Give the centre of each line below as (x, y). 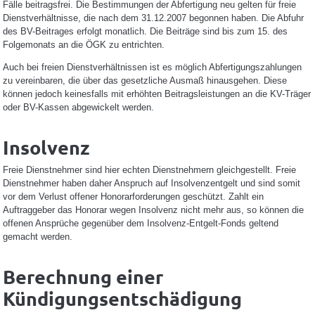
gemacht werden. (37, 236)
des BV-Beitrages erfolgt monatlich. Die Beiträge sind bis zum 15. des (145, 31)
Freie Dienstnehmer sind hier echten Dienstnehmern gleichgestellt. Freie (149, 169)
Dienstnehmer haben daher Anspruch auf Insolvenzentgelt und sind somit (151, 183)
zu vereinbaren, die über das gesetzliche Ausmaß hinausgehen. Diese (144, 81)
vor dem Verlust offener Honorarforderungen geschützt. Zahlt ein (133, 196)
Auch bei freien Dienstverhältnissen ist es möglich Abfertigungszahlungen (152, 67)
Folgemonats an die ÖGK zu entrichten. (83, 45)
